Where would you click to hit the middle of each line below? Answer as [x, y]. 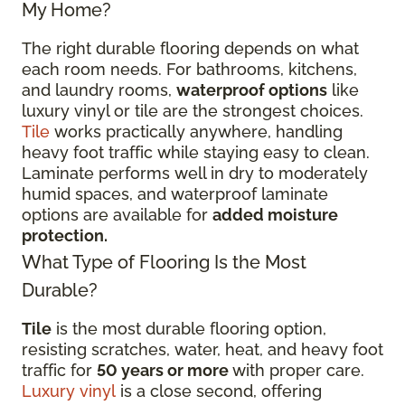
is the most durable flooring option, [189, 329]
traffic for [59, 370]
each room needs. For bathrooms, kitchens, [189, 69]
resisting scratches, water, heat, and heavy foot [202, 349]
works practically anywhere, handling [196, 132]
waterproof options [252, 90]
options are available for [117, 215]
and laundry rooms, [99, 90]
